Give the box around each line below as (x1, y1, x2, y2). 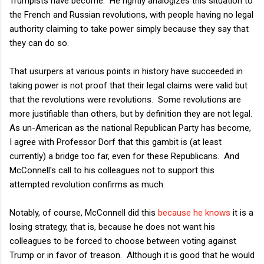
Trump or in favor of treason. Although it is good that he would (9, 249, 255, 260)
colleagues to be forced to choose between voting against (9, 235, 236, 246)
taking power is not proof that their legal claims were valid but (9, 80, 247, 91)
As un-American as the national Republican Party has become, (9, 122, 251, 133)
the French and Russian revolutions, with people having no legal (9, 9, 253, 20)
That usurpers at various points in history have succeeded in (9, 65, 243, 77)
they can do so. (9, 37, 69, 48)
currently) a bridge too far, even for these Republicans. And (9, 150, 239, 161)
